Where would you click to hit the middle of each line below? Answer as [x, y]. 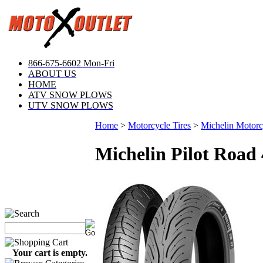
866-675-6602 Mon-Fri [71, 63]
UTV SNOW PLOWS [71, 105]
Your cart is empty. [50, 253]
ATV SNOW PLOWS [70, 95]
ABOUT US [52, 74]
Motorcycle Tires [159, 125]
